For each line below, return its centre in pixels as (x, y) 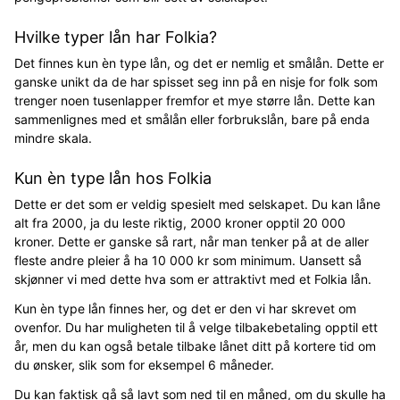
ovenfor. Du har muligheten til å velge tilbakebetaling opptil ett (196, 327)
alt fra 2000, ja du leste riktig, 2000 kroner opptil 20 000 (180, 222)
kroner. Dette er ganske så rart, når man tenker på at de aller (192, 241)
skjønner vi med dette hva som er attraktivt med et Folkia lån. (193, 279)
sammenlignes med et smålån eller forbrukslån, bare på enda (192, 119)
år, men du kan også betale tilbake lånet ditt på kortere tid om (195, 346)
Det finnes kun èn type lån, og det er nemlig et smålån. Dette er (199, 62)
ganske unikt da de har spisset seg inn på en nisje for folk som (196, 81)
